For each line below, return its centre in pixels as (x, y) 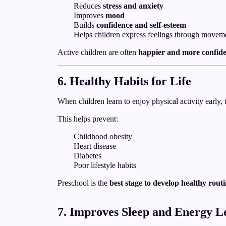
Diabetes (88, 156)
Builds (85, 25)
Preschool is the (83, 183)
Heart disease (95, 146)
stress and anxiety (133, 6)
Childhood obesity (103, 136)
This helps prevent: (88, 119)
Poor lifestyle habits (105, 165)
